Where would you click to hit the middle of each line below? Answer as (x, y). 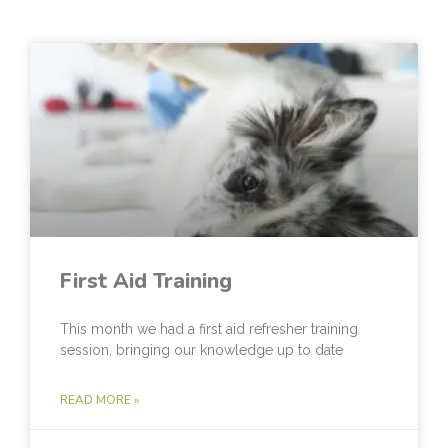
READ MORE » (99, 400)
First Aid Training (146, 281)
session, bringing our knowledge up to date (201, 350)
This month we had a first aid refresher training (209, 329)
